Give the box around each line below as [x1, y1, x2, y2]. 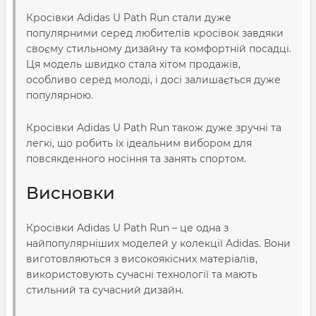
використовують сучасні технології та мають [26, 268, 257, 281]
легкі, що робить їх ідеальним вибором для [26, 137, 252, 150]
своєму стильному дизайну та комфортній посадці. [26, 42, 291, 55]
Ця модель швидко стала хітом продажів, [26, 58, 241, 71]
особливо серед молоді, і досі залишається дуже [26, 73, 281, 86]
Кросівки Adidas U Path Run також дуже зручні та [26, 121, 281, 134]
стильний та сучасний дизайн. [26, 284, 183, 296]
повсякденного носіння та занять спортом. [26, 152, 246, 165]
